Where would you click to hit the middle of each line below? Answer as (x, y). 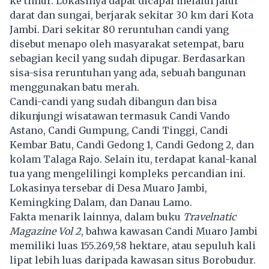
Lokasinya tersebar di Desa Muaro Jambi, (108, 188)
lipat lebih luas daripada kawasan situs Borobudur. (133, 260)
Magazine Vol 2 (45, 231)
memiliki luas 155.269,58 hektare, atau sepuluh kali (133, 245)
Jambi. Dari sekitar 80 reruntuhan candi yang (119, 29)
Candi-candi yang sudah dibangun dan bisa (113, 101)
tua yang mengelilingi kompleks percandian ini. (128, 173)
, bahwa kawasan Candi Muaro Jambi (169, 231)
